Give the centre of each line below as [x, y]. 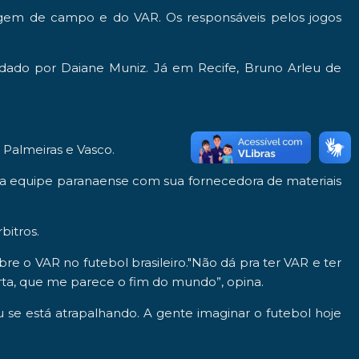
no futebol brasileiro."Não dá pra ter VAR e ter [201, 262]
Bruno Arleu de [293, 67]
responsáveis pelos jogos [264, 17]
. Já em [172, 67]
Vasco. [96, 149]
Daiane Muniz [104, 67]
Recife [218, 67]
